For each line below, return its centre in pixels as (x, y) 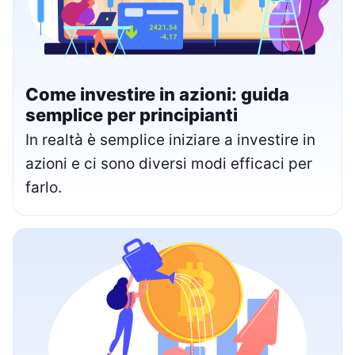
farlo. (44, 187)
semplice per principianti (132, 115)
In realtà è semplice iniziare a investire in (170, 139)
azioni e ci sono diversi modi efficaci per (169, 163)
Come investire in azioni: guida (157, 94)
